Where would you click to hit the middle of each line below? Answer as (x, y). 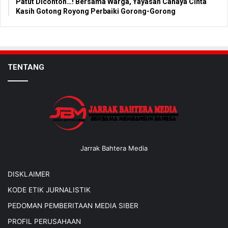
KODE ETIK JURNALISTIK (49, 190)
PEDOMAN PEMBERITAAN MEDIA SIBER (73, 205)
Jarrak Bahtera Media (114, 148)
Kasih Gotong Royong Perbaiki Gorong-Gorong (96, 11)
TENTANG (26, 67)
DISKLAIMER (29, 174)
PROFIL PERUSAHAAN (44, 221)
